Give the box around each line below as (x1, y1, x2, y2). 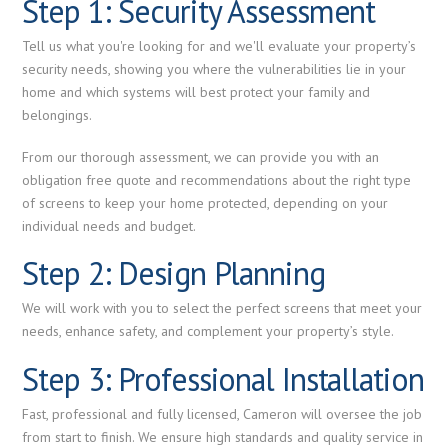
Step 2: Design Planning (22, 251, 325, 294)
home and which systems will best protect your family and (22, 83, 371, 102)
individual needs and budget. (22, 216, 197, 235)
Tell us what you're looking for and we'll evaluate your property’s (22, 37, 417, 56)
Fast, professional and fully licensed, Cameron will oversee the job (22, 405, 423, 424)
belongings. (22, 106, 93, 125)
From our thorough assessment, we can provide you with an (22, 147, 380, 166)
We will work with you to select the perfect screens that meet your (22, 299, 423, 318)
